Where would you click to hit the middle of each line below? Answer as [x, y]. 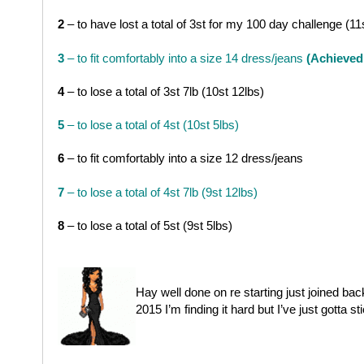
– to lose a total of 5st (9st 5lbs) [148, 225]
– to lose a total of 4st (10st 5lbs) [151, 125]
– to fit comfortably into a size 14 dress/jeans [185, 58]
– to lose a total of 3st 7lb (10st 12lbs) [164, 91]
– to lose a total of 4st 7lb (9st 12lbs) [160, 192]
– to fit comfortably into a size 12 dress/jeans [183, 158]
